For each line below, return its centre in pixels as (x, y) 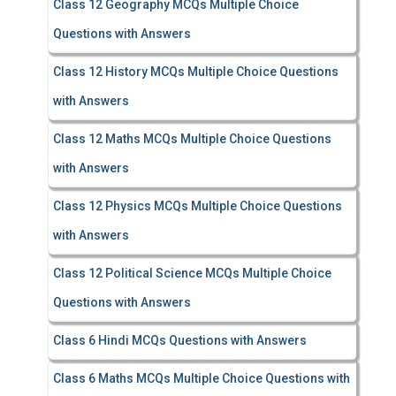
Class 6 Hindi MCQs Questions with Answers (180, 340)
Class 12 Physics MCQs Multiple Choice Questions (198, 206)
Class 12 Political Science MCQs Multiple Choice (192, 273)
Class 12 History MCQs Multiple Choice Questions (196, 72)
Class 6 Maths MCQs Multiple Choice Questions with (202, 378)
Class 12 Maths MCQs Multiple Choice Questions (192, 139)
